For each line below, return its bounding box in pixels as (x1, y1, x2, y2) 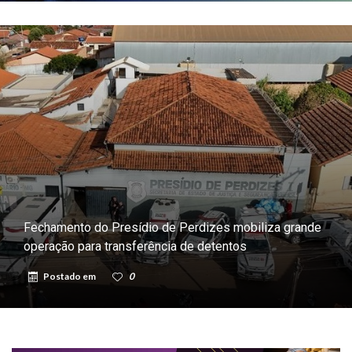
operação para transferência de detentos (24, 238, 247, 254)
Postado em (43, 269, 97, 282)
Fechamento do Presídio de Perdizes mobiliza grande (24, 219, 321, 235)
